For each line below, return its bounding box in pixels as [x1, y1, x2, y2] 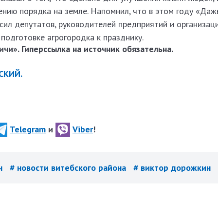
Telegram [10, 123, 46, 135]
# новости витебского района [10, 162, 128, 174]
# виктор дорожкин [133, 162, 211, 174]
